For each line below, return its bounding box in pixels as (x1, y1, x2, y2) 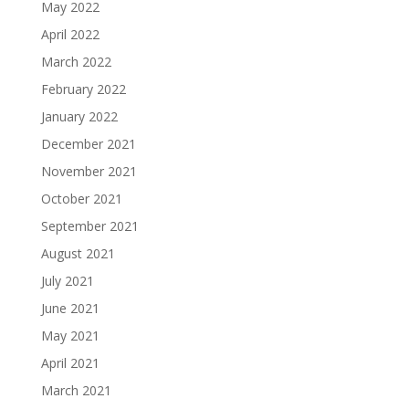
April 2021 (40, 353, 100, 372)
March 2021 (40, 381, 111, 399)
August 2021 (40, 244, 115, 262)
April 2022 (40, 25, 100, 43)
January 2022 (40, 107, 118, 125)
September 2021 (40, 216, 139, 235)
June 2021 (40, 299, 100, 317)
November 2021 (40, 162, 137, 180)
